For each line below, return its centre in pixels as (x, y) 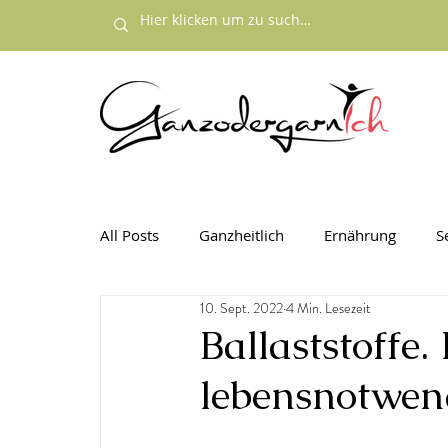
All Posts (129, 234)
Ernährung (360, 234)
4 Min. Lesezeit (328, 307)
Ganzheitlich (241, 234)
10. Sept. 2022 (241, 307)
